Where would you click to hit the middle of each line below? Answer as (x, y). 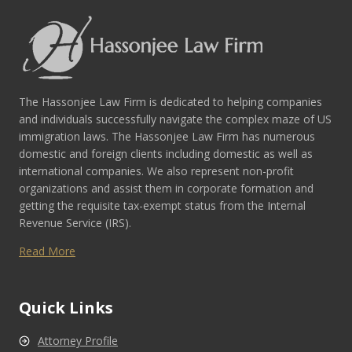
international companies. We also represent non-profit (156, 170)
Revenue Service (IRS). (75, 222)
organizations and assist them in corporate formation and (166, 188)
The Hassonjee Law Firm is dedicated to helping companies (170, 101)
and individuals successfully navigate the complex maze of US (175, 119)
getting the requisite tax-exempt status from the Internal (162, 205)
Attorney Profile (78, 340)
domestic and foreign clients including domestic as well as (166, 153)
